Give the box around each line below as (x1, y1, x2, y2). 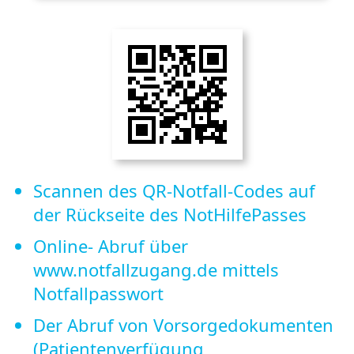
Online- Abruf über (33, 233, 188, 258)
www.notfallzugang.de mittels (33, 257, 279, 281)
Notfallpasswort (33, 281, 164, 305)
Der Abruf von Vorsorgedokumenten (33, 312, 333, 337)
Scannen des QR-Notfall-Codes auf (33, 178, 315, 202)
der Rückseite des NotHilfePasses (33, 201, 307, 226)
